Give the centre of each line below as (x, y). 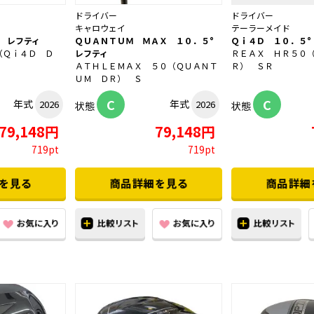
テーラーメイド (261, 28)
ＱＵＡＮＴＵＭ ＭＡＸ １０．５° (149, 41)
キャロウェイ (100, 28)
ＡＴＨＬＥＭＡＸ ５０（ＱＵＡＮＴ (146, 66)
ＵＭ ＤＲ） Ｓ (109, 78)
